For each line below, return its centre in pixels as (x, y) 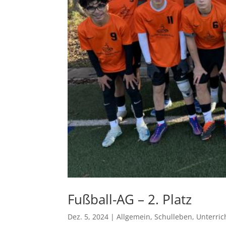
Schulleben (174, 217)
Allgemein (134, 217)
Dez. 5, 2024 (88, 217)
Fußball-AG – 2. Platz (130, 200)
